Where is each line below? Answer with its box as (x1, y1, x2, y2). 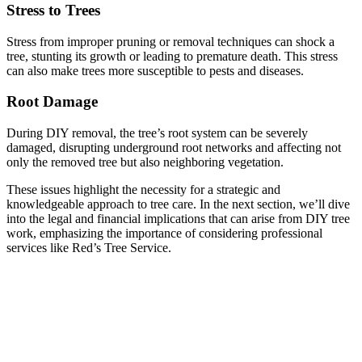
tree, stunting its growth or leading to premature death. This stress (6, 48, 338, 63)
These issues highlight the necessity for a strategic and (6, 183, 280, 197)
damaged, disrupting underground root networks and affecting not (6, 141, 341, 155)
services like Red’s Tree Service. (6, 241, 171, 255)
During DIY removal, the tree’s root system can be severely (6, 126, 308, 141)
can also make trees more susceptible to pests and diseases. (6, 63, 304, 78)
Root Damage (6, 93, 98, 111)
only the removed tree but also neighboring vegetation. (6, 155, 284, 170)
